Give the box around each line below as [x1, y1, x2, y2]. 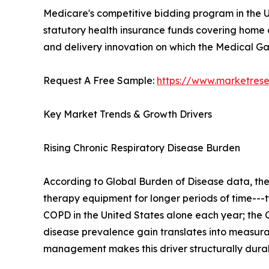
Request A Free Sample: [43, 74, 157, 87]
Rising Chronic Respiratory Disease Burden [43, 142, 240, 154]
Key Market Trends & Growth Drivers [43, 108, 212, 121]
